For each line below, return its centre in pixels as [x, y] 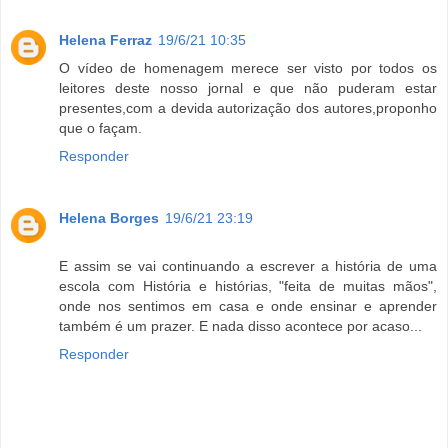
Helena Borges [109, 218]
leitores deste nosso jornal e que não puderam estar [248, 88]
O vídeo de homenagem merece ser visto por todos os [248, 68]
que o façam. [100, 128]
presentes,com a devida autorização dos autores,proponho [248, 108]
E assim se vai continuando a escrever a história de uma [248, 266]
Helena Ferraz [105, 40]
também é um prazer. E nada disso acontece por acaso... [240, 326]
